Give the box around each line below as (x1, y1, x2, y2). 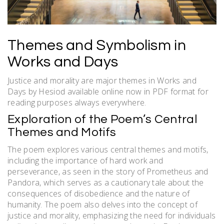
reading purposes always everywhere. (7, 96, 146, 108)
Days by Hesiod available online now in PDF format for (7, 85, 208, 97)
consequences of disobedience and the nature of (7, 187, 190, 199)
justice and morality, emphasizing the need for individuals (7, 209, 216, 221)
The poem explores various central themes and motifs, (7, 143, 208, 155)
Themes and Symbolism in (7, 37, 186, 53)
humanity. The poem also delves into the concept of (7, 198, 197, 210)
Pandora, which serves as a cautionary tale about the (7, 176, 204, 188)
